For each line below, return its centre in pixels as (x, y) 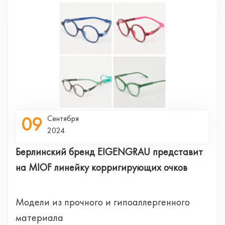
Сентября (63, 118)
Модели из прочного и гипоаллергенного (103, 202)
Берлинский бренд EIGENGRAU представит (109, 151)
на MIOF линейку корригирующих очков (101, 167)
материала (39, 217)
